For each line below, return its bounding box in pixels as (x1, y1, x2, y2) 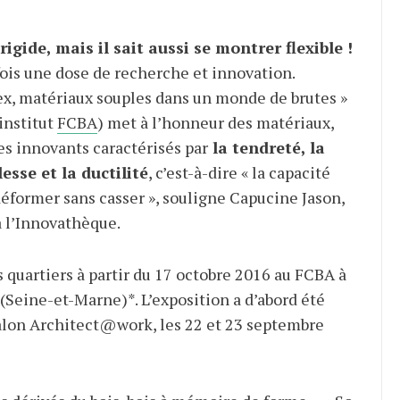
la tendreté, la (207, 137, 325, 158)
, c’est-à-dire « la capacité (147, 162, 330, 183)
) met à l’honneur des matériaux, (96, 112, 334, 133)
